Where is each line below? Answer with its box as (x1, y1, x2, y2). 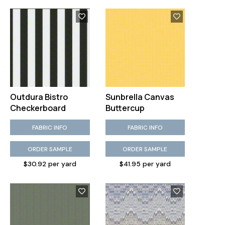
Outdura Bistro (10, 91, 68, 102)
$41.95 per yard (119, 160, 171, 168)
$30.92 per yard (23, 160, 76, 168)
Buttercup (105, 102, 145, 114)
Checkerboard (10, 102, 66, 114)
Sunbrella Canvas (105, 91, 174, 102)
